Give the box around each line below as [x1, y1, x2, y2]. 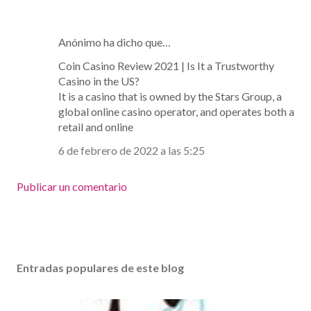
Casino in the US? [58, 74, 140, 88]
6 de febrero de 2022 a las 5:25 [58, 144, 205, 158]
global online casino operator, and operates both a [58, 105, 294, 119]
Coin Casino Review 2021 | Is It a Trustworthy [58, 59, 274, 73]
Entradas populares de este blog [17, 261, 184, 275]
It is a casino [58, 90, 118, 103]
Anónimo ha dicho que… [58, 35, 171, 49]
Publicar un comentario [17, 180, 127, 194]
